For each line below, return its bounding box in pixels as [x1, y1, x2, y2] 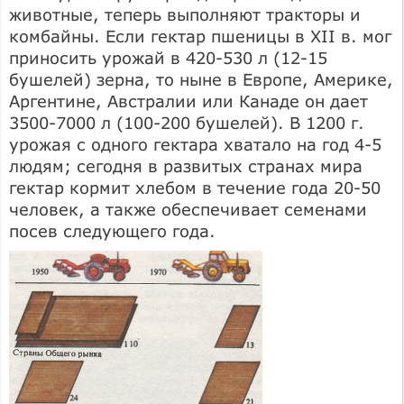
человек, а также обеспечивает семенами [9, 198, 367, 219]
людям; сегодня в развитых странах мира [9, 155, 363, 176]
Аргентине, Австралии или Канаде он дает [9, 90, 368, 111]
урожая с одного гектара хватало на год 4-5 [9, 133, 381, 154]
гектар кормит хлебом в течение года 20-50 [9, 177, 381, 197]
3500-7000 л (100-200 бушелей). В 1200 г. [9, 112, 364, 133]
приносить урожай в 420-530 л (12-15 [9, 47, 327, 68]
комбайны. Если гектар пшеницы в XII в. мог [9, 25, 391, 46]
